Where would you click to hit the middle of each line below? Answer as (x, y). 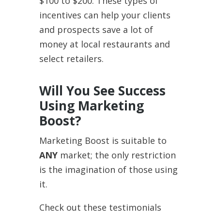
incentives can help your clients (105, 15)
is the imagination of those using (108, 169)
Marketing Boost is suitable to (103, 140)
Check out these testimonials (100, 207)
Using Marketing (91, 105)
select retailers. (71, 58)
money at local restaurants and (104, 44)
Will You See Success (102, 90)
